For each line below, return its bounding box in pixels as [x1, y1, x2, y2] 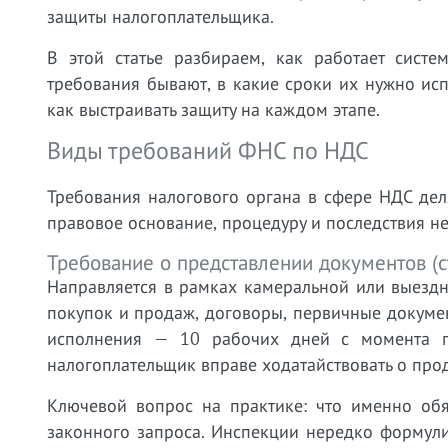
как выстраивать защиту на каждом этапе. [47, 98, 380, 121]
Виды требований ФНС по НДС [47, 135, 369, 166]
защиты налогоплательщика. [47, 5, 274, 28]
